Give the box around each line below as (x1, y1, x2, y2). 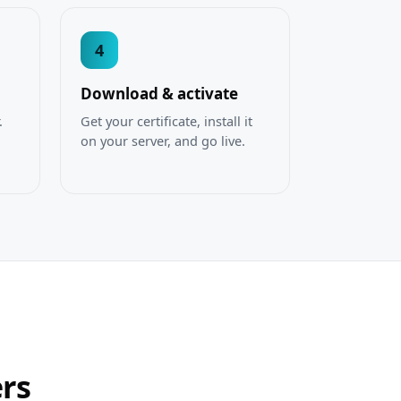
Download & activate (80, 83, 238, 105)
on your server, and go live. (80, 132, 245, 150)
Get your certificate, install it (80, 112, 252, 131)
